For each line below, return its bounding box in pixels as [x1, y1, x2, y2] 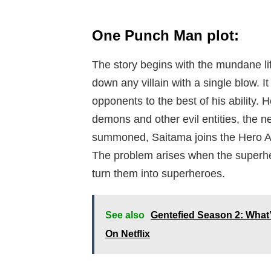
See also [105, 210, 145, 221]
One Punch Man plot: [92, 27, 239, 44]
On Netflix [105, 229, 150, 240]
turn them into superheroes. [92, 168, 225, 180]
